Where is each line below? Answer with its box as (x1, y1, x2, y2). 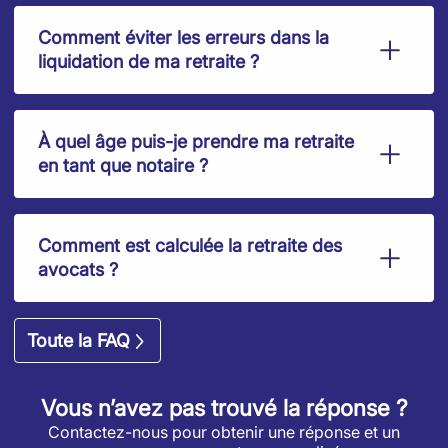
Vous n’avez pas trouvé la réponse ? (40, 394, 408, 422)
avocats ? (38, 259, 118, 281)
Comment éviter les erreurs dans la (38, 27, 329, 49)
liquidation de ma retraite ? (38, 51, 259, 73)
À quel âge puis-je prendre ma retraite (38, 131, 354, 153)
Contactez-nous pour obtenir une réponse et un (48, 422, 400, 443)
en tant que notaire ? (38, 155, 208, 177)
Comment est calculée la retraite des (38, 235, 342, 257)
